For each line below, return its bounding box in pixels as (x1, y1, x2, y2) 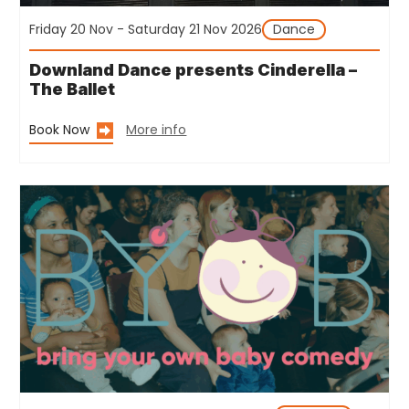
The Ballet (29, 79, 116, 100)
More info (126, 121, 187, 140)
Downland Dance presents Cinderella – (29, 60, 358, 80)
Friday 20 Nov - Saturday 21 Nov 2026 (29, 20, 263, 39)
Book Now (29, 121, 90, 140)
